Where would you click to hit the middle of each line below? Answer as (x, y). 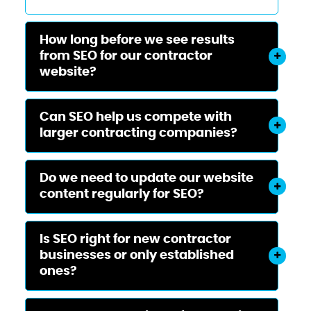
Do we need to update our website (146, 178)
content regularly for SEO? (121, 194)
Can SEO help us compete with (135, 117)
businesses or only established (136, 255)
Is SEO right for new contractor (135, 239)
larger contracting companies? (138, 133)
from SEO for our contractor (126, 56)
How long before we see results (137, 40)
